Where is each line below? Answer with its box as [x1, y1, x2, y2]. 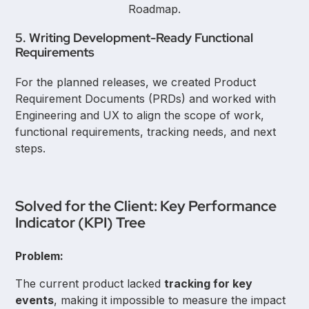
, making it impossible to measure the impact [54, 293, 286, 308]
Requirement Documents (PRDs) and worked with [15, 91, 277, 106]
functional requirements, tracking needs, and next [15, 124, 277, 139]
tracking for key [164, 277, 253, 291]
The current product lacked [15, 277, 165, 291]
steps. [15, 141, 46, 155]
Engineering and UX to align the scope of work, [15, 108, 265, 122]
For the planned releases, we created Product [15, 74, 257, 89]
